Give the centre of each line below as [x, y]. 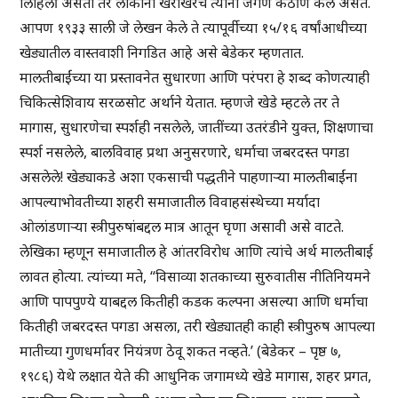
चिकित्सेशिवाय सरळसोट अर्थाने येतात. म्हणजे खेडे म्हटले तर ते [180, 103]
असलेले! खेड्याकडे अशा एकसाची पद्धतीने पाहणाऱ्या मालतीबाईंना [189, 177]
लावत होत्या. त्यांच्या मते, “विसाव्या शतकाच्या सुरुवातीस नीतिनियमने [195, 277]
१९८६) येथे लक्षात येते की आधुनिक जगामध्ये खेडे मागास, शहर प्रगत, [196, 376]
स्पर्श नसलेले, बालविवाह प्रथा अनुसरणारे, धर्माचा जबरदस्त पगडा [185, 152]
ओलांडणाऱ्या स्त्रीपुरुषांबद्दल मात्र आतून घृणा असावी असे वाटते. [182, 227]
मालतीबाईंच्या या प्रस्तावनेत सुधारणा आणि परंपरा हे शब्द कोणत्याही [195, 78]
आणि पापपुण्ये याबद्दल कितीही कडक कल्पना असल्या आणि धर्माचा [194, 302]
